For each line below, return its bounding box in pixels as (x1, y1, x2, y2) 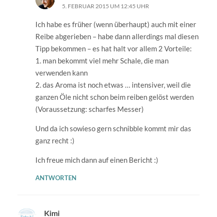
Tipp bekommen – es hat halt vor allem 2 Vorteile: (35, 44, 192, 53)
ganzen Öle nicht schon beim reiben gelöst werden (35, 92, 194, 101)
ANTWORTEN (35, 173, 77, 182)
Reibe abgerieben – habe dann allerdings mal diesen (35, 31, 199, 41)
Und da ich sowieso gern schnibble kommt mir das (35, 124, 192, 133)
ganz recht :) (35, 136, 75, 145)
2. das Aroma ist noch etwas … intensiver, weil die (35, 80, 191, 89)
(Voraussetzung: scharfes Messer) (35, 104, 144, 113)
